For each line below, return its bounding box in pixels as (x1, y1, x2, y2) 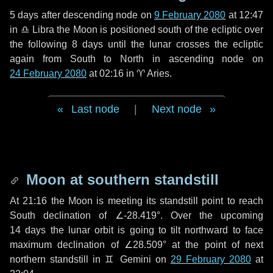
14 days (10, 225, 46, 235)
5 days (10, 10, 39, 20)
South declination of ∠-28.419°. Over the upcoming (10, 210, 263, 221)
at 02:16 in (87, 68, 136, 79)
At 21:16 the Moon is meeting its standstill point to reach (10, 196, 263, 206)
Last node (71, 103, 119, 115)
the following (10, 39, 72, 49)
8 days (72, 39, 103, 49)
